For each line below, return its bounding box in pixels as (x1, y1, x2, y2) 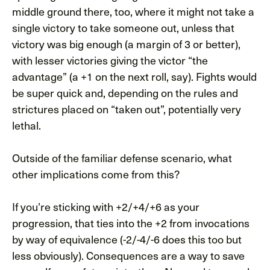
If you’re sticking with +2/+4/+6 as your (12, 198, 199, 215)
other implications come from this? (12, 165, 180, 182)
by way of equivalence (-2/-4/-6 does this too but (12, 230, 242, 247)
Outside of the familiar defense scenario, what (12, 149, 232, 166)
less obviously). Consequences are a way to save (12, 246, 245, 263)
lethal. (12, 116, 41, 133)
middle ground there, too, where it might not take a (12, 2, 254, 19)
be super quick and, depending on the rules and (12, 84, 238, 101)
